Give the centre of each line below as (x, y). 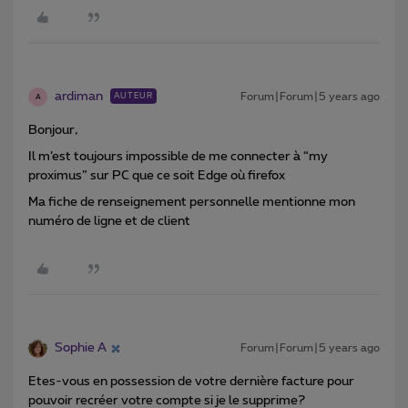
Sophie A (81, 348)
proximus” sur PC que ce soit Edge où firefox (157, 176)
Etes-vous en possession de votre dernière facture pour (191, 382)
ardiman (79, 97)
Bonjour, (53, 131)
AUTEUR (133, 97)
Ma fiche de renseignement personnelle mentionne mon (192, 203)
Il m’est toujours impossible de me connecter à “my (178, 157)
